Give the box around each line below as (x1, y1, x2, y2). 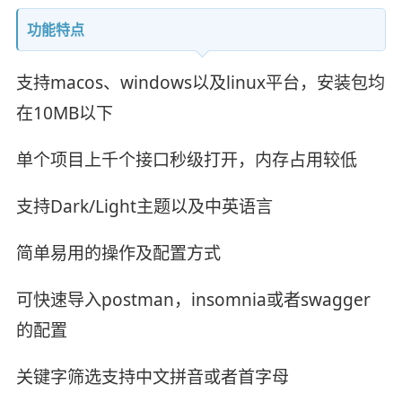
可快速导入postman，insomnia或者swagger (15, 287, 371, 311)
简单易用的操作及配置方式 (15, 240, 221, 265)
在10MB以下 (15, 101, 113, 126)
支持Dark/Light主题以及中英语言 (15, 194, 273, 218)
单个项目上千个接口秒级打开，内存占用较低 (15, 148, 357, 172)
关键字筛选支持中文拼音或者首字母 (15, 364, 289, 389)
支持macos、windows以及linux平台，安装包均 (15, 71, 385, 95)
